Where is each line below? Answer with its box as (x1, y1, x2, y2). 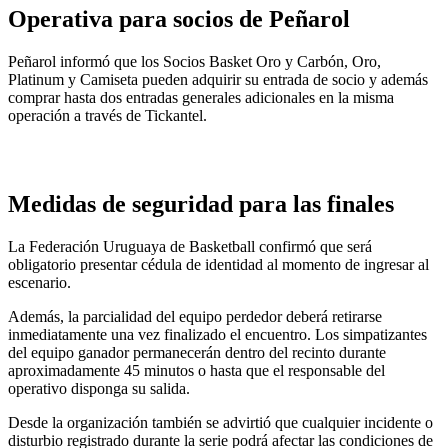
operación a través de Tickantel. (8, 106, 207, 124)
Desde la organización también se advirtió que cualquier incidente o (8, 414, 433, 432)
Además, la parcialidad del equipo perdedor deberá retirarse (8, 308, 382, 326)
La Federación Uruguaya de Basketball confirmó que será (8, 238, 372, 256)
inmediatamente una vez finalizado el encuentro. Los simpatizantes (8, 326, 427, 344)
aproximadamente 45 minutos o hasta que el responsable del (8, 362, 385, 380)
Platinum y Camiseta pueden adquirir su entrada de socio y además (8, 70, 428, 88)
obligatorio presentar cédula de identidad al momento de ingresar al (8, 256, 429, 274)
